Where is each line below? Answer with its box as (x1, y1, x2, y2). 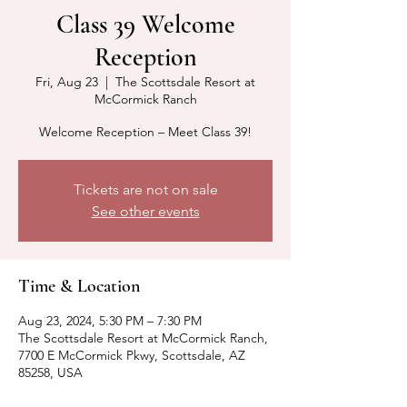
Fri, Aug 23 (35, 74, 98, 90)
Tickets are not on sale (73, 181, 218, 198)
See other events (91, 203, 200, 220)
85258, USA (18, 364, 83, 381)
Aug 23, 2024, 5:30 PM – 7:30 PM (18, 313, 202, 329)
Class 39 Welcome (55, 9, 235, 40)
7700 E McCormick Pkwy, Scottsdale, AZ (18, 347, 245, 363)
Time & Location (18, 275, 140, 297)
